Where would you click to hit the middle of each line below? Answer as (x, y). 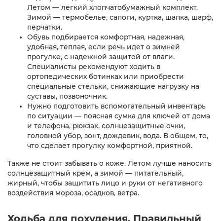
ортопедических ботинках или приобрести (106, 76)
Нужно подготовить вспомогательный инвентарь (116, 106)
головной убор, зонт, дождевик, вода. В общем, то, (118, 135)
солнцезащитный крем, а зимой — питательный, (95, 173)
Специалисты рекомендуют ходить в (94, 66)
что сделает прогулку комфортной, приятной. (110, 145)
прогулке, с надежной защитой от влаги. (101, 56)
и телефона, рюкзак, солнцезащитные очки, (106, 126)
